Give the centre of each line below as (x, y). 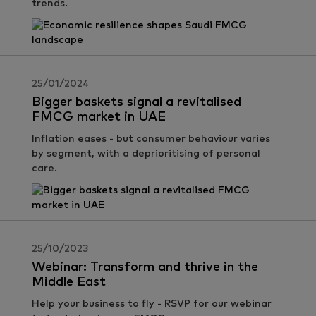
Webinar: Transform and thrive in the (145, 267)
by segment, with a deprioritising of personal (146, 154)
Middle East (69, 282)
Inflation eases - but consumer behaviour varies (151, 139)
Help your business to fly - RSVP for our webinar (152, 304)
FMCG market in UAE (99, 117)
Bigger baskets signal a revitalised (136, 102)
